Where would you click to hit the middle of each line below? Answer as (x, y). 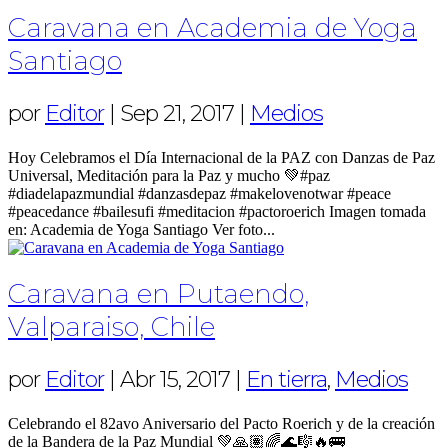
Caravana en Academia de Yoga (212, 27)
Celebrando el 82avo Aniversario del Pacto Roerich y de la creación (221, 424)
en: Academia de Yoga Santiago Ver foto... (141, 229)
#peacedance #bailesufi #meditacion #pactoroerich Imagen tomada (217, 211)
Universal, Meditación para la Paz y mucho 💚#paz (169, 175)
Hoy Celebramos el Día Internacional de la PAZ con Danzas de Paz (221, 157)
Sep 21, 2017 (177, 113)
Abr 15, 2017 (175, 380)
